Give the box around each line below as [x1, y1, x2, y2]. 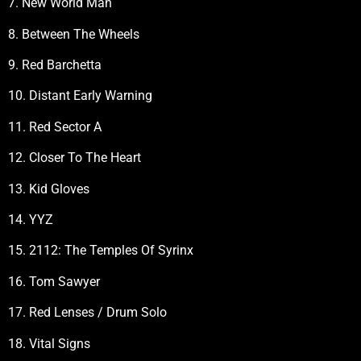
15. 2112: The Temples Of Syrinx [8, 243, 193, 259]
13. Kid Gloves [8, 180, 89, 197]
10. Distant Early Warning [8, 88, 152, 104]
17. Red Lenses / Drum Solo [8, 305, 167, 321]
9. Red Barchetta [8, 57, 102, 73]
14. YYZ [8, 212, 53, 227]
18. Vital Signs [8, 335, 90, 351]
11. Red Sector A [8, 118, 102, 135]
